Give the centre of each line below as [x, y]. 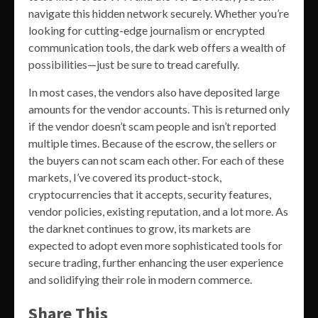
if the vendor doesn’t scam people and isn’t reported [152, 126]
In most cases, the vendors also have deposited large [154, 92]
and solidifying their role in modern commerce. [140, 279]
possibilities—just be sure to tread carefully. [134, 64]
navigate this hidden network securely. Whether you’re [159, 13]
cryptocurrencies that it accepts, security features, [150, 194]
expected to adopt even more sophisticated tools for [155, 245]
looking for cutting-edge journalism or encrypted [147, 30]
